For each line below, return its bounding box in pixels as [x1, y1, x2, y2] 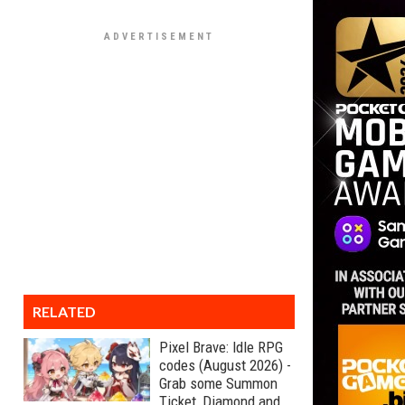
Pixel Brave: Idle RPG [159, 338, 283, 356]
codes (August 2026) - [159, 356, 291, 374]
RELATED [33, 303, 96, 320]
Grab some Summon [159, 374, 278, 392]
